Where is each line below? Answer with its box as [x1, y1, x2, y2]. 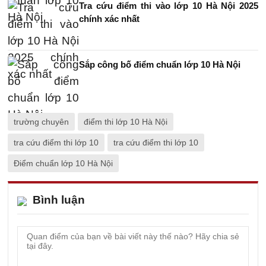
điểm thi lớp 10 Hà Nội [84, 116, 167, 126]
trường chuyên [14, 116, 69, 126]
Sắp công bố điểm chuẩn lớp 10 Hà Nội [79, 59, 240, 69]
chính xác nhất [79, 13, 140, 24]
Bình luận [33, 193, 85, 206]
